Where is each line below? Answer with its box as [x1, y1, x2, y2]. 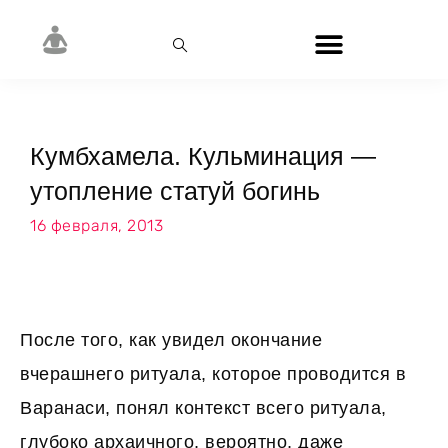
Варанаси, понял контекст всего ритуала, [20, 398, 387, 418]
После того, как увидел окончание [20, 330, 322, 350]
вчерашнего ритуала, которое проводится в [20, 364, 406, 384]
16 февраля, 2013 [30, 216, 163, 235]
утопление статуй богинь [30, 177, 320, 205]
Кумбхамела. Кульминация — [30, 142, 376, 170]
